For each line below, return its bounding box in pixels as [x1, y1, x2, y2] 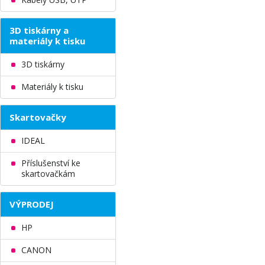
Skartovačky [9, 111, 66, 123]
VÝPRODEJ [9, 198, 54, 210]
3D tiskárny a [9, 24, 69, 36]
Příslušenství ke [21, 157, 80, 169]
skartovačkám [21, 168, 75, 179]
